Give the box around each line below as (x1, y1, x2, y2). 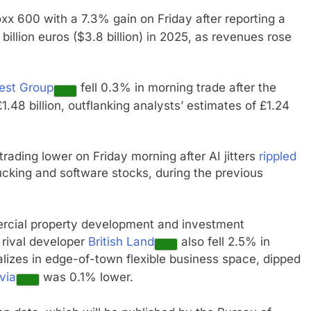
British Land (88, 234, 154, 249)
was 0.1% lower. (40, 269, 133, 284)
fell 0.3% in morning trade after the (77, 81, 276, 95)
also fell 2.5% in (178, 234, 270, 249)
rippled (259, 149, 296, 164)
